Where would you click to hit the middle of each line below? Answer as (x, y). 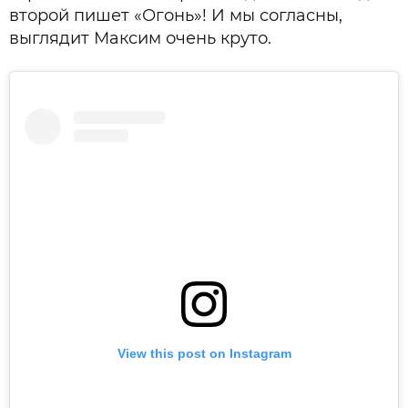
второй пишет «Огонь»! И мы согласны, (176, 16)
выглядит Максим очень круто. (140, 39)
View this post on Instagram (204, 353)
